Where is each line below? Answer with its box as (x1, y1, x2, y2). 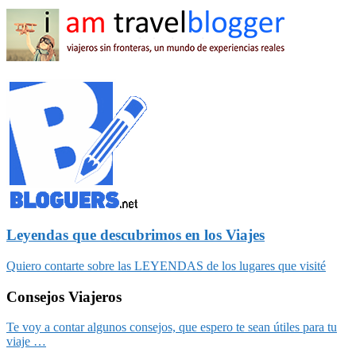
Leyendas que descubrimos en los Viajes (6, 226, 265, 244)
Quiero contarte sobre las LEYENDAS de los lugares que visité (6, 258, 326, 273)
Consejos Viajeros (6, 288, 122, 305)
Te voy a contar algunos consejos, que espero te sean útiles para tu (6, 320, 337, 335)
